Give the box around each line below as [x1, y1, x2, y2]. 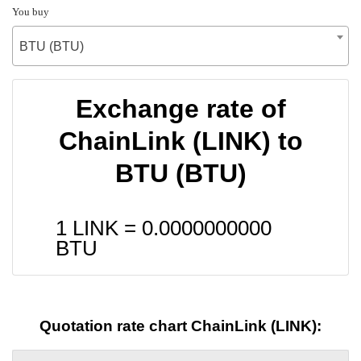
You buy [12, 5, 49, 18]
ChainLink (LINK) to [58, 126, 303, 156]
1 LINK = [56, 216, 142, 239]
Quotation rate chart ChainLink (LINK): [39, 317, 322, 335]
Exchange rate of [75, 93, 286, 123]
